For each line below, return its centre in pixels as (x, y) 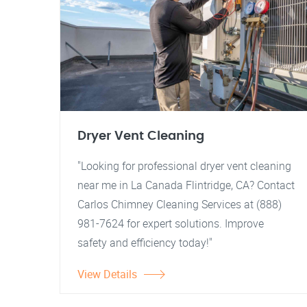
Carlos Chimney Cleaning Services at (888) (180, 204)
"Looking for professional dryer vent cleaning (184, 166)
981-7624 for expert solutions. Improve (171, 223)
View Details (107, 274)
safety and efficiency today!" (145, 243)
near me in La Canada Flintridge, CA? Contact (186, 185)
